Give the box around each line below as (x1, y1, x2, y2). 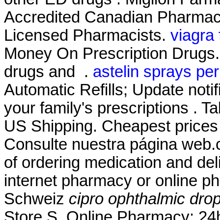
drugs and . (4, 62, 93, 81)
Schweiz (4, 190, 69, 208)
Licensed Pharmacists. (4, 26, 170, 44)
